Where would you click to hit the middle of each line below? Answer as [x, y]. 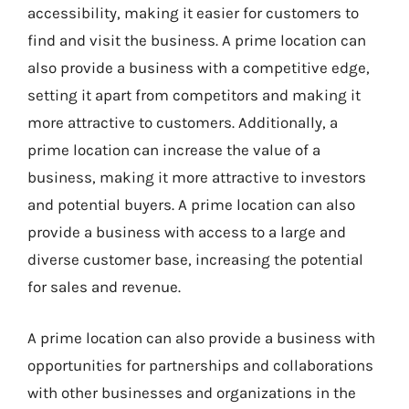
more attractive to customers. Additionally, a [183, 122]
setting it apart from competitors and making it [194, 95]
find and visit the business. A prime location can [197, 40]
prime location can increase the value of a [174, 150]
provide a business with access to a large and [187, 232]
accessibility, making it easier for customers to [193, 13]
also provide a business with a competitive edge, [199, 68]
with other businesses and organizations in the [192, 392]
